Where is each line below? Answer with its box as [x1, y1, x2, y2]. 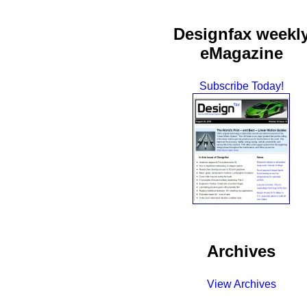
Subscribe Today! [199, 79, 284, 92]
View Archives [206, 278, 276, 290]
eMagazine [199, 43, 283, 62]
